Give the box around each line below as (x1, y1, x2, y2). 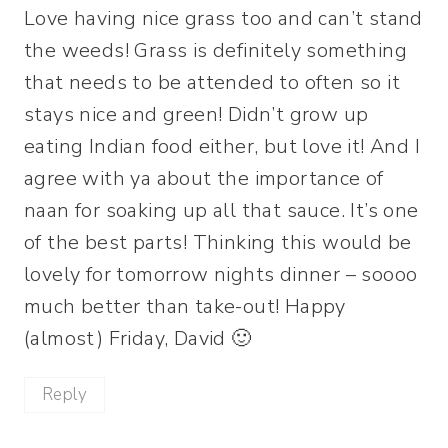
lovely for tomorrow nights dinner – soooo (24, 260, 418, 288)
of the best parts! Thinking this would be (24, 228, 412, 256)
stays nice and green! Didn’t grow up (24, 100, 369, 128)
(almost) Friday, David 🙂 (24, 324, 252, 352)
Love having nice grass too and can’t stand (24, 4, 423, 32)
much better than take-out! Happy (24, 292, 346, 320)
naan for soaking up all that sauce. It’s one (24, 196, 419, 224)
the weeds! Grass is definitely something (24, 36, 407, 64)
